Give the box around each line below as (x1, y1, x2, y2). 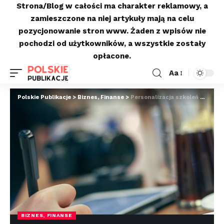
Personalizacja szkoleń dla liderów (130, 94, 200, 100)
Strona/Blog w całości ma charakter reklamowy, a (16, 1, 208, 10)
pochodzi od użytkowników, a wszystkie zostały (18, 39, 205, 48)
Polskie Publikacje (17, 94, 71, 100)
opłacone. (93, 51, 131, 60)
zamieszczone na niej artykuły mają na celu (30, 14, 194, 23)
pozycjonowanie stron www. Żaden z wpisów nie (18, 26, 206, 35)
